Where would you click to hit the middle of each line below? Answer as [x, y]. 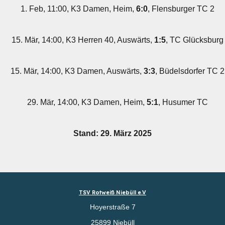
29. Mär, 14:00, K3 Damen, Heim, [87, 102]
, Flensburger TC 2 [181, 9]
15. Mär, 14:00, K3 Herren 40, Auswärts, [83, 40]
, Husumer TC [183, 102]
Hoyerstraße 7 [113, 207]
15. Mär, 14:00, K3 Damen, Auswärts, [77, 71]
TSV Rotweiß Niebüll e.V [113, 192]
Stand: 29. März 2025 [112, 133]
